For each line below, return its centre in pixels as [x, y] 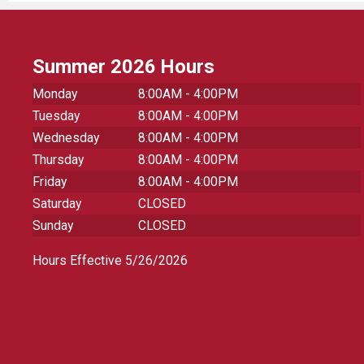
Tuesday [56, 115]
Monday [55, 93]
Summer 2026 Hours [124, 66]
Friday [50, 181]
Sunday [53, 225]
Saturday [57, 203]
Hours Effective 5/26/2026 [110, 260]
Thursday [58, 159]
